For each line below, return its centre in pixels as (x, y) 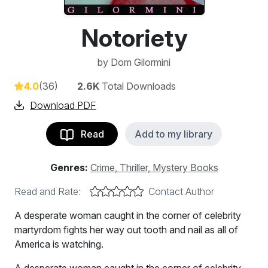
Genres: (69, 167)
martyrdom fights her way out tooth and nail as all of (126, 230)
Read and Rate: (47, 191)
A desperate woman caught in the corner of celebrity (128, 215)
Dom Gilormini (141, 62)
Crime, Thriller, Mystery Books (154, 167)
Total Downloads (138, 86)
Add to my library (173, 134)
